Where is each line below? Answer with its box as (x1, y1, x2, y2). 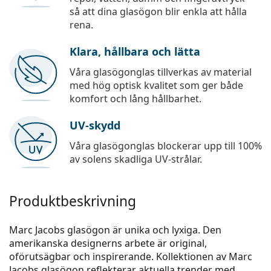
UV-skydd (70, 118, 120, 133)
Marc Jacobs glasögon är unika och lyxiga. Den (9, 223, 221, 237)
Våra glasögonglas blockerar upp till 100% (70, 139, 262, 153)
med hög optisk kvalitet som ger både (70, 79, 243, 93)
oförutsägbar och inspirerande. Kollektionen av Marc (9, 250, 252, 264)
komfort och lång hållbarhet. (70, 92, 201, 106)
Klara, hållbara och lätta (70, 44, 200, 59)
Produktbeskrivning (9, 192, 136, 211)
